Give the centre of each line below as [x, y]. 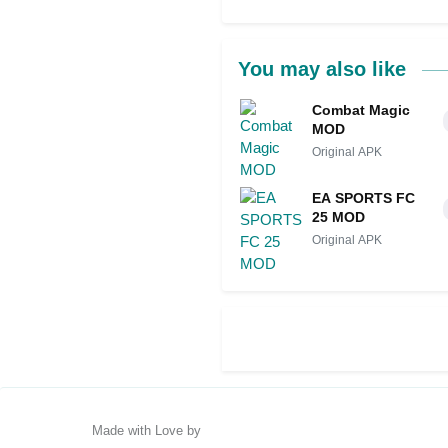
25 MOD [338, 217]
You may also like [325, 69]
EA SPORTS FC [363, 198]
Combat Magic [361, 110]
